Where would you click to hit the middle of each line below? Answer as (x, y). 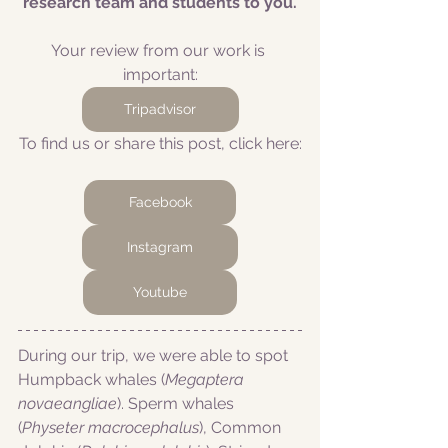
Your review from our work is (160, 50)
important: (160, 74)
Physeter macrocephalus (110, 427)
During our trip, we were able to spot (155, 355)
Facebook (160, 202)
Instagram (160, 247)
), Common (242, 427)
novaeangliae (67, 403)
